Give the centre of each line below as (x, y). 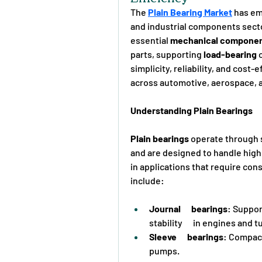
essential (150, 40)
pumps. (164, 250)
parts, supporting (167, 54)
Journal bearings (188, 208)
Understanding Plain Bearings (192, 110)
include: (147, 180)
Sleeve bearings (186, 236)
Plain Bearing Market (190, 12)
